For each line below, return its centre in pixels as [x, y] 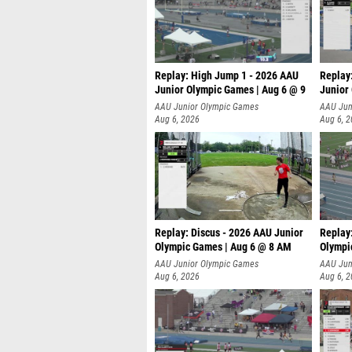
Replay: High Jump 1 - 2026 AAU [227, 76]
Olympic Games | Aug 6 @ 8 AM [223, 247]
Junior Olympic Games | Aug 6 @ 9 [230, 90]
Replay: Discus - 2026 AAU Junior [229, 233]
